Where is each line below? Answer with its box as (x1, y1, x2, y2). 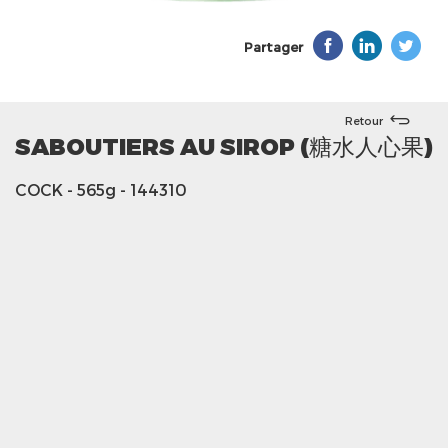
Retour (345, 113, 383, 127)
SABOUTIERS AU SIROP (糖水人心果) (15, 132, 433, 159)
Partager (244, 39, 303, 55)
